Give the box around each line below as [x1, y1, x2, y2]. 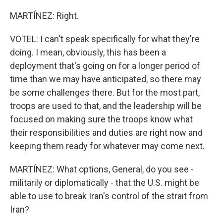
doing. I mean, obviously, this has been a [10, 47, 166, 57]
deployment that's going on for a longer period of [10, 60, 200, 71]
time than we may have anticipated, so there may [10, 74, 201, 84]
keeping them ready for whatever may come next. [10, 141, 205, 151]
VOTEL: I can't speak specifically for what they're [10, 34, 200, 44]
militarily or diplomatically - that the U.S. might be [10, 177, 199, 188]
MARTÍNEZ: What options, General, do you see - [10, 164, 194, 174]
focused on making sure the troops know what [10, 114, 193, 124]
